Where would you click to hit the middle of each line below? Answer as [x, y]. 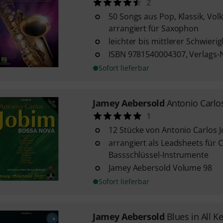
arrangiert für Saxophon [154, 28]
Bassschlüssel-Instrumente [158, 155]
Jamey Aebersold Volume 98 [160, 168]
